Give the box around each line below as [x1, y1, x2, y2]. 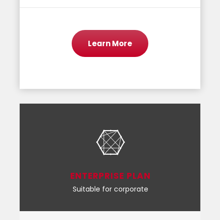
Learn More [88, 38, 132, 49]
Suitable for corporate [72, 184, 148, 194]
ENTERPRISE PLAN [70, 170, 151, 182]
